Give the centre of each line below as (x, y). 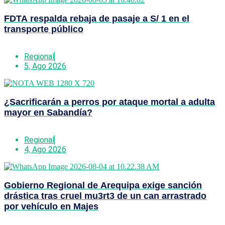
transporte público (44, 29)
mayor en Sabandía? (48, 112)
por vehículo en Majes (51, 206)
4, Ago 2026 (45, 149)
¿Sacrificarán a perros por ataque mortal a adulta (109, 102)
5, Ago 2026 (45, 66)
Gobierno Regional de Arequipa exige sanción (103, 185)
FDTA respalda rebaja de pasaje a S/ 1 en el (97, 18)
